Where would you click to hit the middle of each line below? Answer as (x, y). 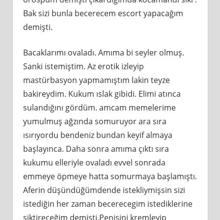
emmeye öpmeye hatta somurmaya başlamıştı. (110, 176)
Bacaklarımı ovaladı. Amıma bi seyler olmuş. (103, 53)
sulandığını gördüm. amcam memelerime (99, 108)
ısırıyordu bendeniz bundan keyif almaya (97, 135)
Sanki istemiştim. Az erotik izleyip (83, 66)
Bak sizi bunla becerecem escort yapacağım (103, 13)
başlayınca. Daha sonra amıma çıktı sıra (96, 149)
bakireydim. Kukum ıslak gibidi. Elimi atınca (102, 94)
